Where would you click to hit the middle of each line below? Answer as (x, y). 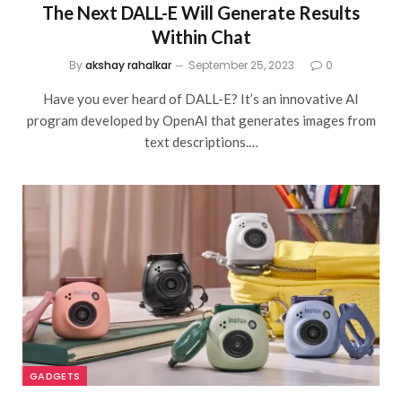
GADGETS (55, 376)
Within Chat (201, 36)
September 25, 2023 (241, 65)
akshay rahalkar (128, 65)
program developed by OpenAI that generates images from (201, 120)
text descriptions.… (201, 141)
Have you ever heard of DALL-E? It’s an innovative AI (201, 98)
